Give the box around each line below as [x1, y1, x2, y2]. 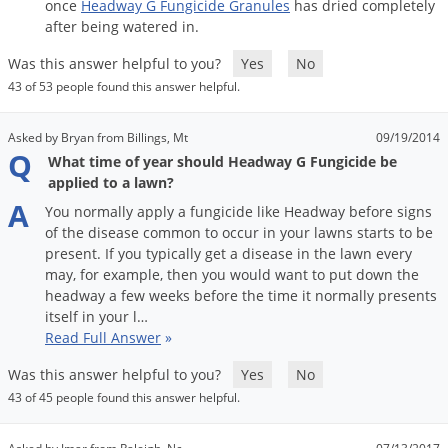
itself [45, 307, 78, 327]
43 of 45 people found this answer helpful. [8, 389, 240, 407]
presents [378, 286, 437, 306]
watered [123, 17, 178, 37]
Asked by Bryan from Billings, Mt [8, 129, 188, 147]
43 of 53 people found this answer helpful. [8, 78, 240, 96]
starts [357, 223, 395, 243]
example [103, 265, 160, 285]
